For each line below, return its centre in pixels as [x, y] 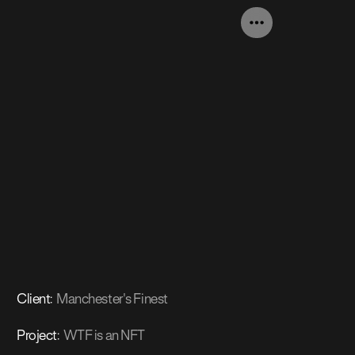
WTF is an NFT [104, 336]
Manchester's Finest [112, 300]
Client [34, 300]
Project [37, 336]
